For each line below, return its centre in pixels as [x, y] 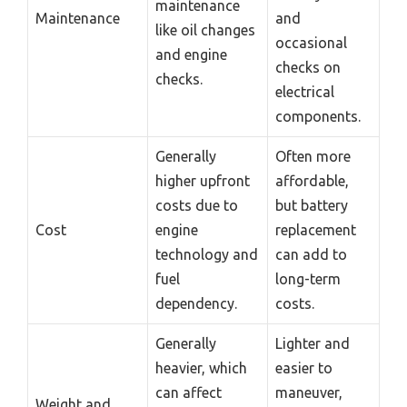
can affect [189, 393]
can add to [311, 255]
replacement [316, 230]
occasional [311, 43]
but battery [312, 206]
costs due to [197, 206]
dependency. [196, 304]
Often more [313, 157]
